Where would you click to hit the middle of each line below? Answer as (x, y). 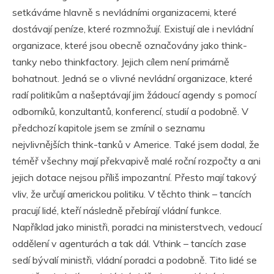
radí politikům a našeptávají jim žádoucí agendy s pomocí (134, 95)
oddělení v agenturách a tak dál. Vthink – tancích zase (129, 244)
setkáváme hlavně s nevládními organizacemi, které (124, 13)
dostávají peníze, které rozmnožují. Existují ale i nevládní (133, 29)
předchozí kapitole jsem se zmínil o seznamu (109, 128)
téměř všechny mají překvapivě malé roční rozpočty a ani (136, 161)
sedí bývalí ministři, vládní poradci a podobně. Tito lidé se (135, 260)
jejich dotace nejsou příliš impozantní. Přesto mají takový (135, 178)
